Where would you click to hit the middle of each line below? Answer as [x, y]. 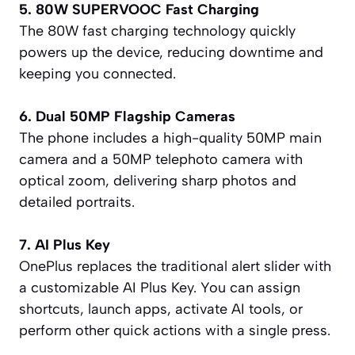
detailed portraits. [77, 202]
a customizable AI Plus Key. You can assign [160, 287]
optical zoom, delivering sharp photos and [158, 180]
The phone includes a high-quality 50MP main [170, 137]
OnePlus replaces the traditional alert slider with [175, 266]
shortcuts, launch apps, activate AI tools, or [161, 309]
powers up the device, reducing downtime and [171, 52]
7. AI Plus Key [65, 244]
